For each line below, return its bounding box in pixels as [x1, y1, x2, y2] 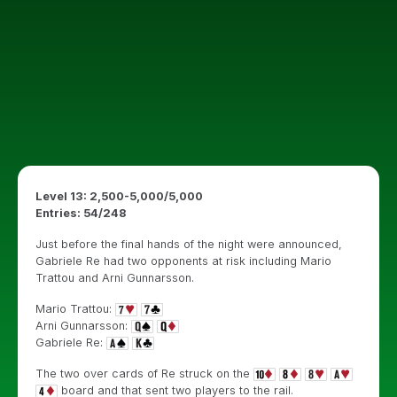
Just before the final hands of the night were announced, [35, 237, 342, 251]
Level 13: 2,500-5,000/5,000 [35, 190, 203, 203]
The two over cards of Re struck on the [35, 367, 253, 380]
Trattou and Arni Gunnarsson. [35, 271, 194, 284]
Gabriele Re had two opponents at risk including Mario [35, 254, 331, 268]
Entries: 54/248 [35, 206, 126, 220]
